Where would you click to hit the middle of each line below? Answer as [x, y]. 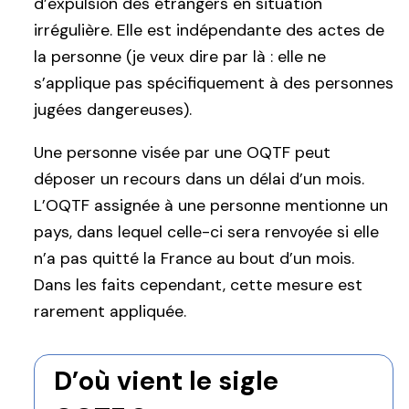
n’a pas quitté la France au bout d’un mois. [194, 259]
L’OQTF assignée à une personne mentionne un [211, 206]
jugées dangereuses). [113, 109]
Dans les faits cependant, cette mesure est [198, 285]
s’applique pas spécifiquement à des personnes [214, 83]
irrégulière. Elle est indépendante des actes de [209, 30]
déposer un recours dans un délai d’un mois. [199, 179]
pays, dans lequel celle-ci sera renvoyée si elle [206, 232]
